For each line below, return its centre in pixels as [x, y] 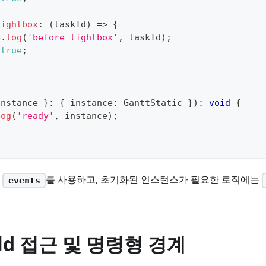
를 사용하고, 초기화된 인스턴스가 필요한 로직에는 [154, 180]
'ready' [35, 116]
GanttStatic [153, 103]
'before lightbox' [73, 38]
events [24, 180]
